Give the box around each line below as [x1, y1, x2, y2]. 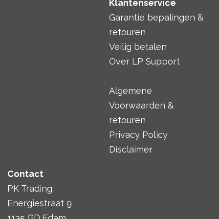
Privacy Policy [109, 129, 168, 140]
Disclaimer [109, 144, 153, 154]
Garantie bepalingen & [109, 12, 203, 22]
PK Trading [7, 183, 52, 194]
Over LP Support [109, 56, 180, 66]
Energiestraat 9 [7, 197, 72, 208]
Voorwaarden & [109, 100, 174, 110]
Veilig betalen [109, 41, 167, 52]
